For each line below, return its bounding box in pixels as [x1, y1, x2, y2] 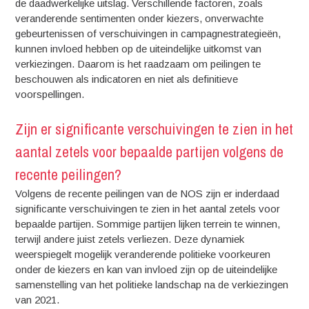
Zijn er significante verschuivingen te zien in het [15, 118, 294, 139]
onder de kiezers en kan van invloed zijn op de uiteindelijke [15, 263, 278, 275]
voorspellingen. [15, 88, 85, 100]
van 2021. [15, 293, 60, 306]
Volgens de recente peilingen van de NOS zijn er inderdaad [15, 187, 280, 199]
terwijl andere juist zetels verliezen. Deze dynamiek [15, 232, 245, 245]
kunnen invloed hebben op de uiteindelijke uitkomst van [15, 43, 262, 54]
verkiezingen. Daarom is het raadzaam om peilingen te [15, 58, 261, 70]
